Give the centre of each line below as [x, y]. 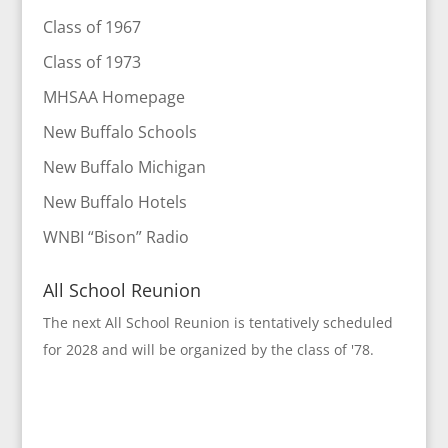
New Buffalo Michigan [124, 167]
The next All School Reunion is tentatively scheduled [217, 322]
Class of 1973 [91, 62]
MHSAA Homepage [113, 97]
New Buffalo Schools [119, 132]
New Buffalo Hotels [114, 202]
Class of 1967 [91, 27]
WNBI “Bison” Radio [115, 237]
